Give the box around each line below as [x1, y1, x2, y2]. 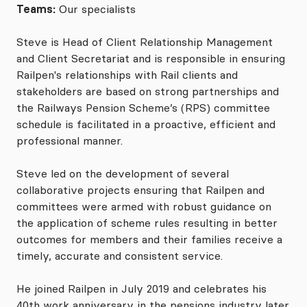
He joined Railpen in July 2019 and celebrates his [16, 281, 267, 295]
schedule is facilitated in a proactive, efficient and [16, 116, 275, 131]
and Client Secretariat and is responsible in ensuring [16, 51, 285, 65]
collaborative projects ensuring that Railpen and [16, 182, 265, 197]
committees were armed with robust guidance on [16, 199, 271, 213]
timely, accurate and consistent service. [16, 248, 223, 262]
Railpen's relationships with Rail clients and [16, 67, 238, 82]
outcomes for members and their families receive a [16, 232, 282, 246]
